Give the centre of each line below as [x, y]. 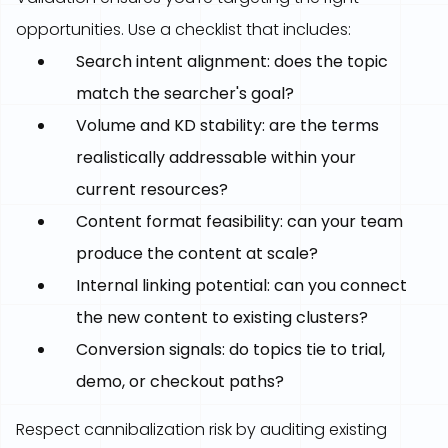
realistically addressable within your [216, 157]
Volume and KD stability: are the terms [227, 125]
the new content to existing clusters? [222, 317]
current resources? [152, 189]
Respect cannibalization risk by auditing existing [201, 429]
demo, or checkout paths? [180, 381]
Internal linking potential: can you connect [241, 285]
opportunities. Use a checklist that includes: [183, 29]
